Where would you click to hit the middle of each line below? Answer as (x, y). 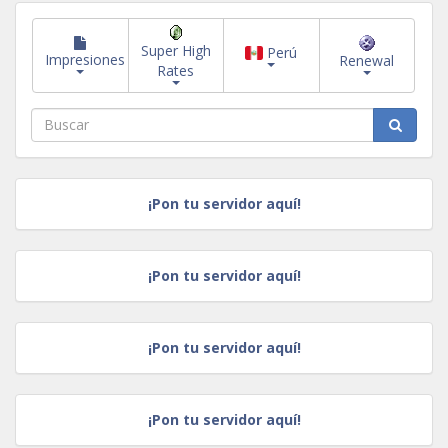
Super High (175, 51)
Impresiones (85, 60)
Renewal (367, 61)
